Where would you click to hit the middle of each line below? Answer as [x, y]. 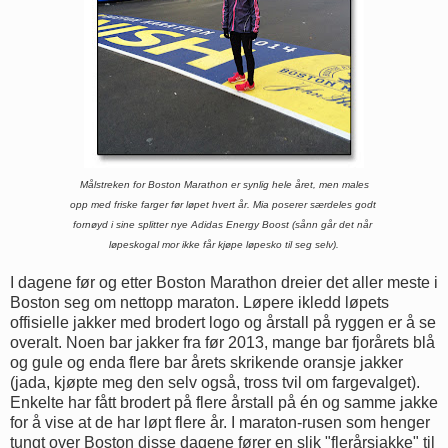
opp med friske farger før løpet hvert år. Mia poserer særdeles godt [224, 204]
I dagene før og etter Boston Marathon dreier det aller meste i [224, 282]
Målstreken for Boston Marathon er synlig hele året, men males [224, 184]
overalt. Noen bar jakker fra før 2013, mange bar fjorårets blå [222, 342]
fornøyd [92, 224]
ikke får [200, 244]
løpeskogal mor [145, 244]
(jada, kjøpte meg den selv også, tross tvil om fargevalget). [215, 382]
